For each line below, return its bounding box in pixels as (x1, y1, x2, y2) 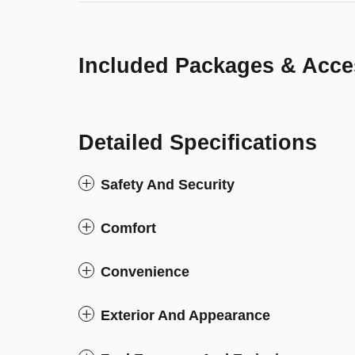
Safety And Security (101, 177, 235, 193)
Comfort (101, 220, 156, 236)
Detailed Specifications (78, 131, 317, 155)
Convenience (101, 264, 189, 280)
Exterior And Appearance (101, 307, 270, 323)
